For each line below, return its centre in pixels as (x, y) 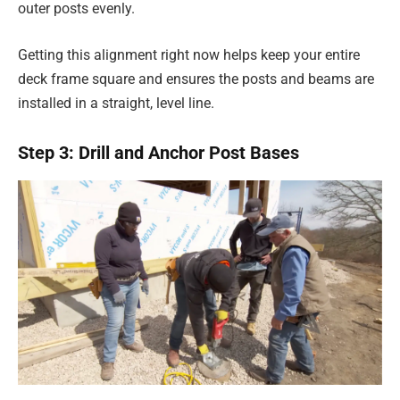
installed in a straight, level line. (116, 103)
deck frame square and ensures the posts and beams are (196, 79)
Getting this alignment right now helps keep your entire (189, 54)
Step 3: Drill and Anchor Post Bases (158, 153)
